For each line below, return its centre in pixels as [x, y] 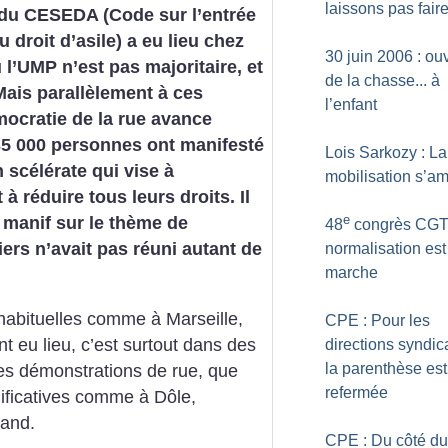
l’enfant [351, 104]
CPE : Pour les [377, 320]
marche [351, 272]
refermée [356, 392]
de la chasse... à [382, 80]
